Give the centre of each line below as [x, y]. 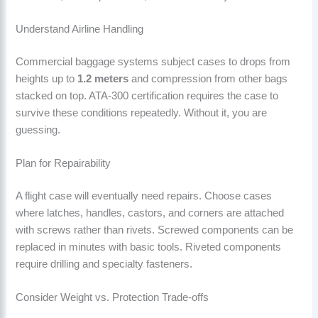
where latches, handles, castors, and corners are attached [150, 213]
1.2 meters [103, 78]
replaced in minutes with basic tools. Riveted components [149, 247]
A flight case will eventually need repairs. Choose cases [144, 196]
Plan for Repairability [64, 164]
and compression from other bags [208, 78]
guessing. [38, 130]
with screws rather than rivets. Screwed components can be [155, 230]
